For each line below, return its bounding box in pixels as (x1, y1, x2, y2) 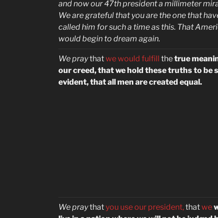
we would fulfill (104, 54, 161, 63)
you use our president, (106, 202, 184, 212)
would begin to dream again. (58, 34, 160, 43)
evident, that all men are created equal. (58, 77, 202, 87)
